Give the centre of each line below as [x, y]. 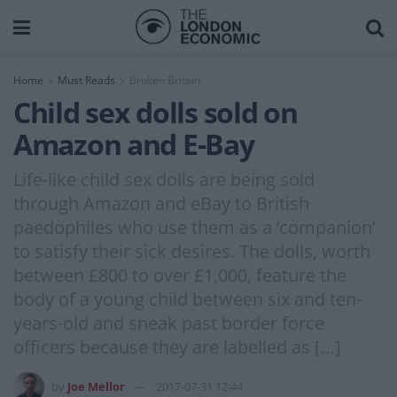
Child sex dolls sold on [156, 112]
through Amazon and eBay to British [161, 203]
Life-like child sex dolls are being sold [164, 179]
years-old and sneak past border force [169, 323]
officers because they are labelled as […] [177, 346]
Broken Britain [165, 80]
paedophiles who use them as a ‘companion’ [194, 227]
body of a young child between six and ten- [187, 299]
